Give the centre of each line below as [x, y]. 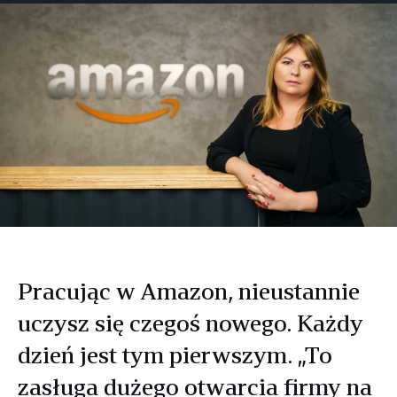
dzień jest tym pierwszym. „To [175, 355]
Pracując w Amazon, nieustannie [189, 292]
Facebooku [64, 13]
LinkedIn [135, 13]
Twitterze [99, 13]
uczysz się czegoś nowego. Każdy [191, 323]
